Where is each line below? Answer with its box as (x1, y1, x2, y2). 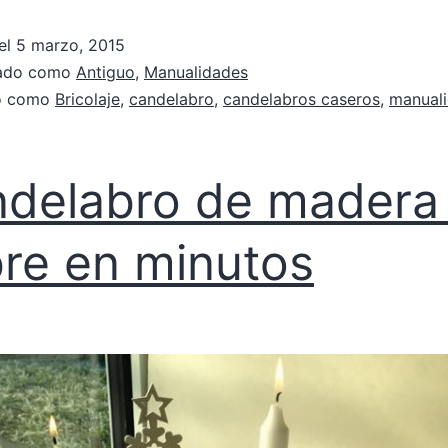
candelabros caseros (223, 89, 380, 109)
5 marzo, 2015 (16, 35, 125, 55)
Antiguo (76, 62, 135, 82)
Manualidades (144, 62, 248, 82)
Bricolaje (55, 89, 120, 109)
